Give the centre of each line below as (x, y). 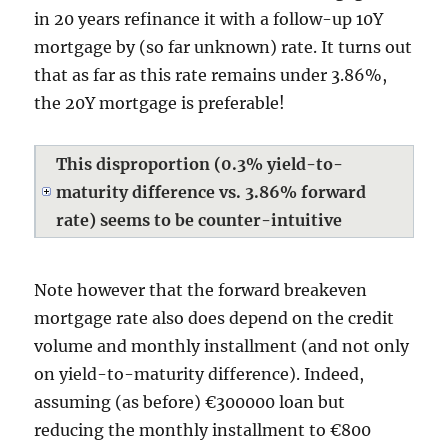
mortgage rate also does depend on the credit (214, 318)
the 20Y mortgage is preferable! (160, 103)
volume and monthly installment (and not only (222, 346)
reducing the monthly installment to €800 (203, 430)
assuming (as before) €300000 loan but (190, 402)
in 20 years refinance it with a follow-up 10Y (209, 19)
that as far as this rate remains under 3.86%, (211, 75)
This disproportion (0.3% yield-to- (200, 164)
